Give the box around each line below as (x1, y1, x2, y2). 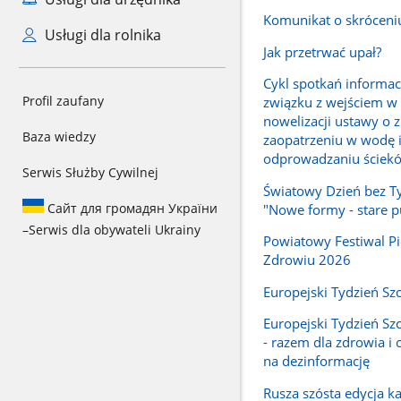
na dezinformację (262, 352, 370, 371)
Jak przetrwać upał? (262, 42, 381, 61)
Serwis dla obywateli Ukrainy (29, 221, 200, 238)
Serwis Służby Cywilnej (22, 164, 158, 181)
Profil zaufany (22, 92, 104, 109)
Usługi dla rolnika (40, 25, 161, 45)
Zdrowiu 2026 (262, 251, 351, 269)
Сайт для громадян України (44, 200, 218, 217)
